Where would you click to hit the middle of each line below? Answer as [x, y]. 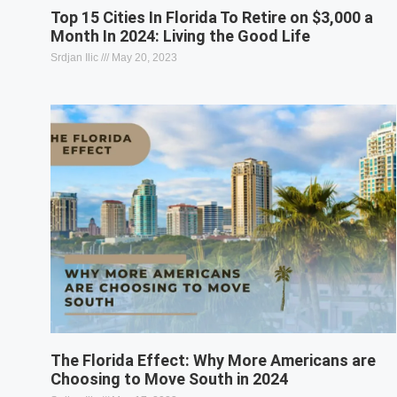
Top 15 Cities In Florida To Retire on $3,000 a [212, 18]
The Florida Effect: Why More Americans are [213, 360]
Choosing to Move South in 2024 [169, 378]
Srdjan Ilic [76, 58]
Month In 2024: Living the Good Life [180, 36]
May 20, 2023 [143, 58]
